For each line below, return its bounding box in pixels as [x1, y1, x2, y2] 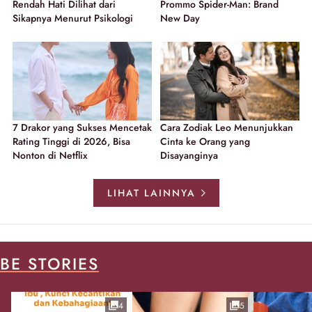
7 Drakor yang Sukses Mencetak [13, 120, 152, 134]
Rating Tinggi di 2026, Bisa [13, 134, 130, 148]
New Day [160, 11, 200, 26]
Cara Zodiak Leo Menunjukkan [160, 120, 293, 134]
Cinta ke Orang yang [160, 134, 250, 148]
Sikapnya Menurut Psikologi [13, 11, 133, 26]
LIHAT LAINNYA [107, 185, 196, 200]
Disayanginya [160, 148, 218, 162]
